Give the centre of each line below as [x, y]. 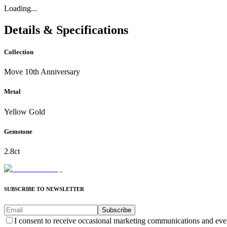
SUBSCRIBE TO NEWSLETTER [44, 189]
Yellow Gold [25, 111]
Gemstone [18, 131]
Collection [19, 52]
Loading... [21, 8]
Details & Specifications [66, 30]
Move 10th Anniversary [42, 72]
